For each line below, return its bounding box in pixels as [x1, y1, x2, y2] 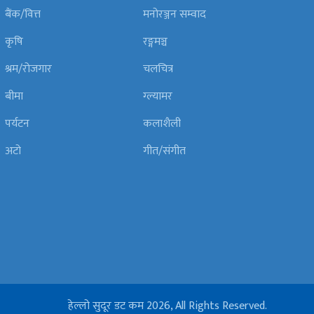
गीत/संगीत [143, 141, 186, 161]
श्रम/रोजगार [5, 59, 53, 78]
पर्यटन [5, 114, 30, 133]
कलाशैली [143, 114, 182, 133]
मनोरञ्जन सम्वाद [143, 4, 207, 24]
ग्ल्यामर [143, 86, 173, 106]
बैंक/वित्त [5, 4, 41, 24]
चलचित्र [143, 59, 174, 78]
